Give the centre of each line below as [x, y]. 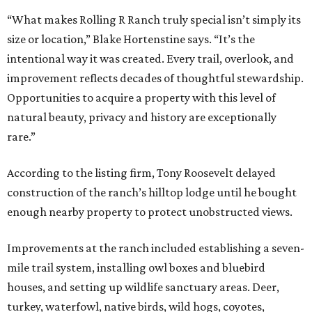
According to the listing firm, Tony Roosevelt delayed [141, 173]
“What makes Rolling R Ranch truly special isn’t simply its [154, 20]
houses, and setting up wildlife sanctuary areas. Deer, [143, 287]
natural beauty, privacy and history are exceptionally [142, 117]
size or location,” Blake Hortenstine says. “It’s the [131, 39]
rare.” [21, 137]
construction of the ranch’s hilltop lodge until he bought [152, 193]
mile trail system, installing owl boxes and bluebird [136, 268]
